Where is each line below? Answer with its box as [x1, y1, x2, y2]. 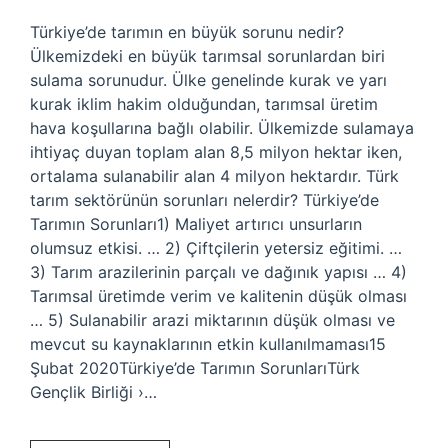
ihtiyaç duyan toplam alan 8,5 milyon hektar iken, [30, 142, 402, 162]
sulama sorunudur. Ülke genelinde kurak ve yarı [30, 70, 387, 90]
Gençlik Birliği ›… [30, 382, 157, 402]
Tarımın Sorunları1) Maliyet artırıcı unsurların [30, 214, 362, 234]
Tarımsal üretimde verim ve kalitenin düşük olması [30, 286, 407, 306]
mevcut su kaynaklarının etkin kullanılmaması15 [30, 334, 386, 354]
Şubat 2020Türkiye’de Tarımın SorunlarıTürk [30, 358, 360, 378]
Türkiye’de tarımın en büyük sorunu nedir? [30, 22, 344, 42]
